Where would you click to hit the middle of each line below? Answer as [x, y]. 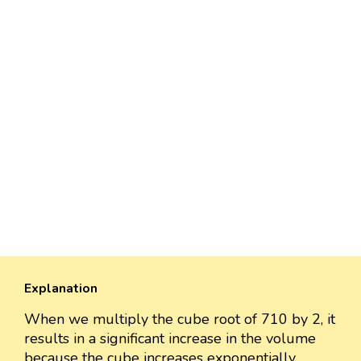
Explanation [61, 288]
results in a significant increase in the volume [170, 338]
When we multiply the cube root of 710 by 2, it [180, 319]
